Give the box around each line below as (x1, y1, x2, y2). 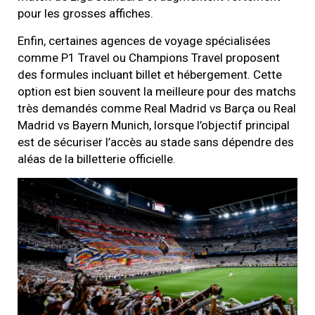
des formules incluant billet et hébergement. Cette (18, 67, 282, 82)
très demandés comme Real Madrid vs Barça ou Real (18, 101, 296, 115)
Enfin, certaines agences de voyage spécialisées (18, 33, 271, 48)
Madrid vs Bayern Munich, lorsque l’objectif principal (18, 117, 290, 132)
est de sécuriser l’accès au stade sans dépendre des (18, 134, 294, 149)
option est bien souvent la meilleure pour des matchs (18, 84, 296, 98)
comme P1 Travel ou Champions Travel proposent (18, 50, 280, 65)
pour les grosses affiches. (18, 6, 153, 20)
